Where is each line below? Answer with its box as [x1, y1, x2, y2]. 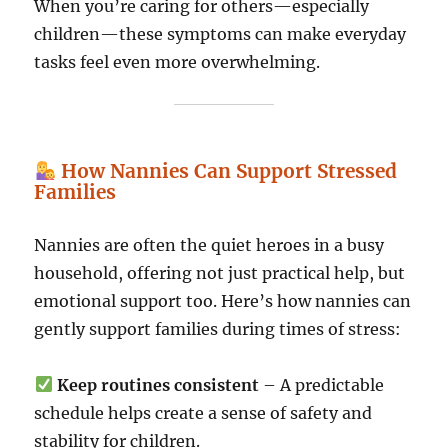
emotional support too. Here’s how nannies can [34, 290, 412, 311]
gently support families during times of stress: [34, 318, 402, 339]
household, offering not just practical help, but [34, 262, 406, 283]
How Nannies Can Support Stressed [56, 158, 398, 183]
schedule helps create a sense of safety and [34, 402, 373, 423]
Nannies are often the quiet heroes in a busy [34, 234, 385, 255]
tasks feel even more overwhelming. [34, 51, 321, 72]
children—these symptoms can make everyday [34, 23, 407, 44]
